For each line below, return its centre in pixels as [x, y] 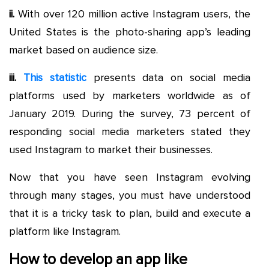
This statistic [55, 77]
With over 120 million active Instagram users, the [132, 14]
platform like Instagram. [65, 231]
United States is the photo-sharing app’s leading [130, 32]
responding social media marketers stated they [130, 131]
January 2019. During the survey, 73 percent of [130, 113]
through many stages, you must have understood [130, 195]
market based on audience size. [83, 50]
